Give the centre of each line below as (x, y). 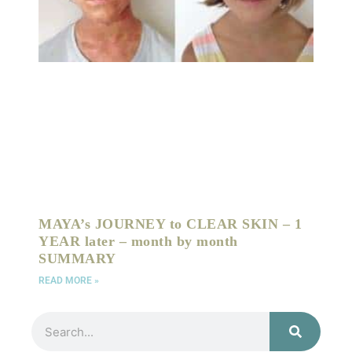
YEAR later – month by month (138, 241)
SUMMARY (77, 258)
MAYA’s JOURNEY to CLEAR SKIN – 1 (170, 224)
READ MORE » (69, 280)
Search (49, 320)
